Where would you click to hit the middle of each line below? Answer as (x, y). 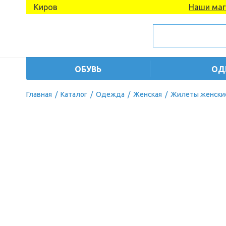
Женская (148, 94)
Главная (39, 94)
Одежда (110, 94)
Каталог (74, 94)
